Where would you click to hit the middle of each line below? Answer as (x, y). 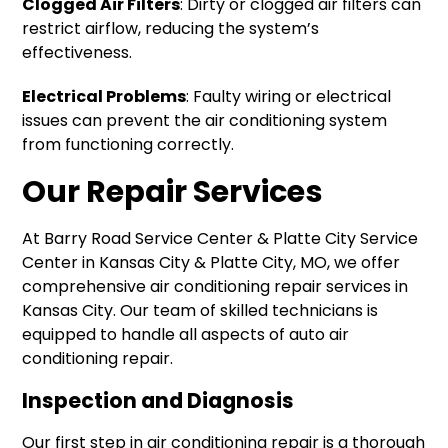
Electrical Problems (104, 97)
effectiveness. (77, 53)
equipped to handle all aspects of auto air (186, 335)
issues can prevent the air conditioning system (205, 121)
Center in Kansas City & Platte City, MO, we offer (211, 263)
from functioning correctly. (128, 145)
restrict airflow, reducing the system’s (171, 29)
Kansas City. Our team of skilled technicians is (200, 311)
